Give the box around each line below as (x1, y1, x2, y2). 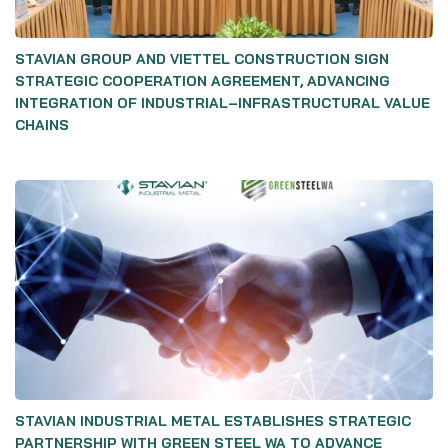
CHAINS (15, 116, 69, 134)
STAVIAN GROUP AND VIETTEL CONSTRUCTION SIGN (15, 50, 389, 68)
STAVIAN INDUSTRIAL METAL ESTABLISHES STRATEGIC (15, 412, 411, 430)
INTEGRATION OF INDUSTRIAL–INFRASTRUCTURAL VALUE (15, 94, 430, 112)
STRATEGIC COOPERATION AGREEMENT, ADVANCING (15, 72, 390, 90)
